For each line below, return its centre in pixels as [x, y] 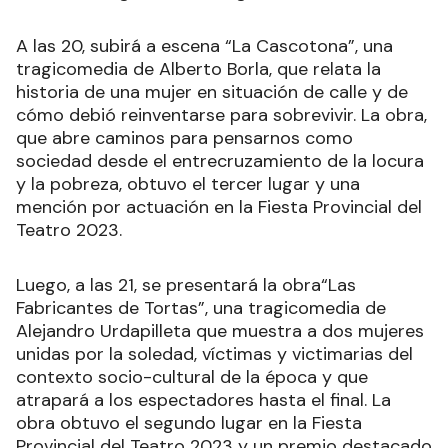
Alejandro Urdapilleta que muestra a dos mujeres [220, 330]
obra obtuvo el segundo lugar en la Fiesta [189, 422]
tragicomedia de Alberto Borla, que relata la [198, 68]
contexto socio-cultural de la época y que [192, 376]
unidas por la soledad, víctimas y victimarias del [214, 353]
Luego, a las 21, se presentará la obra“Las [186, 284]
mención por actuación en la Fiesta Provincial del [219, 206]
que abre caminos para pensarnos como [184, 137]
